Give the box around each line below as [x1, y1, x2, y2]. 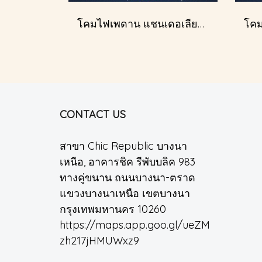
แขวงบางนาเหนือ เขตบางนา [60, 187, 190, 200]
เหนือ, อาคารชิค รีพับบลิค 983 [60, 155, 195, 168]
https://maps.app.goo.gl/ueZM [60, 218, 210, 232]
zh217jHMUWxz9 [60, 234, 139, 247]
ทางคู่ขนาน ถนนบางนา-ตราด [60, 171, 195, 184]
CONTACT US [60, 108, 126, 121]
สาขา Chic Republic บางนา [60, 139, 187, 153]
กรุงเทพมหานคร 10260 [60, 202, 166, 216]
